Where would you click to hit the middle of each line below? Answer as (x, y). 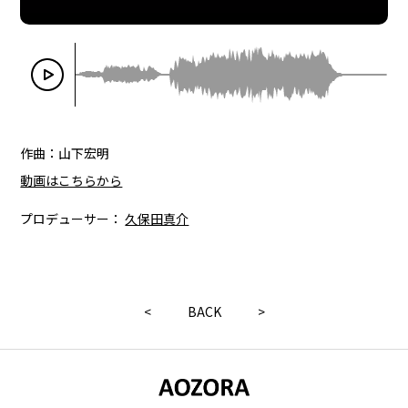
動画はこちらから (71, 180)
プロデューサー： (73, 219)
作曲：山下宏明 (65, 153)
